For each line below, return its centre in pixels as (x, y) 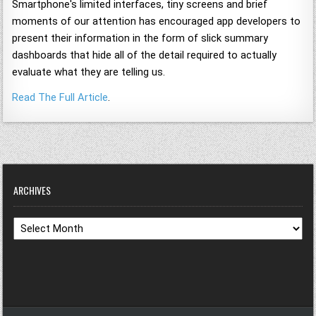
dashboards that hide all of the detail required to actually (145, 55)
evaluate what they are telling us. (89, 72)
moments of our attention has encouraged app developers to (157, 22)
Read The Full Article (60, 98)
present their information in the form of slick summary (140, 38)
